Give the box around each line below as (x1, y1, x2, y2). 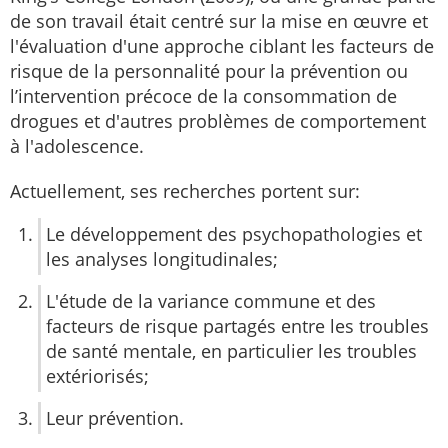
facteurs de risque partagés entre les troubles (46, 313, 429, 338)
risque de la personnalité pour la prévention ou (10, 59, 408, 83)
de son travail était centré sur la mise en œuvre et (10, 9, 428, 33)
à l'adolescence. (10, 134, 144, 158)
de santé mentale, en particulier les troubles (46, 338, 417, 363)
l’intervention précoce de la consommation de (10, 84, 397, 108)
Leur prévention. (46, 405, 184, 430)
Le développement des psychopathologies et (46, 221, 422, 246)
